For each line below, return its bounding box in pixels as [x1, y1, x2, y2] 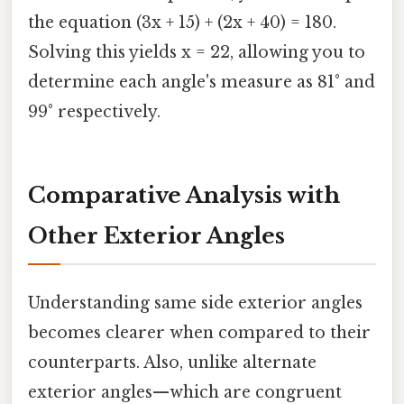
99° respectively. [28, 102, 161, 123]
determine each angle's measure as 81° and [28, 72, 375, 93]
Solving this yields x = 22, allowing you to [28, 42, 365, 63]
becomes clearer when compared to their [28, 323, 371, 344]
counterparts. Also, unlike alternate [28, 353, 317, 373]
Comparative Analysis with [28, 182, 340, 208]
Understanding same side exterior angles [28, 293, 363, 314]
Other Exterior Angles [28, 223, 285, 249]
